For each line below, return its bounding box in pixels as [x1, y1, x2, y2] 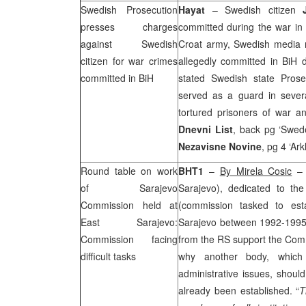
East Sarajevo [81, 215, 175, 229]
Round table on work [81, 164, 178, 178]
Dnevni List [178, 122, 233, 136]
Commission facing [81, 232, 178, 246]
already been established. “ [178, 283, 300, 297]
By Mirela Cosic [219, 164, 292, 178]
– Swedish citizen [205, 3, 303, 16]
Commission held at [81, 198, 178, 212]
